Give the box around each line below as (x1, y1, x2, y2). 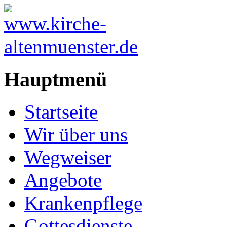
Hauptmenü (4, 67, 107, 91)
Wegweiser (24, 146, 111, 169)
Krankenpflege (24, 192, 142, 214)
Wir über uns (24, 124, 128, 146)
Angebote (24, 169, 102, 192)
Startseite (24, 101, 98, 123)
